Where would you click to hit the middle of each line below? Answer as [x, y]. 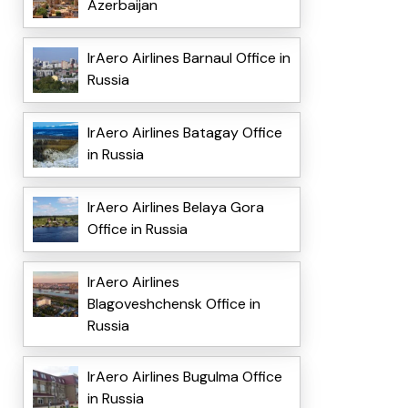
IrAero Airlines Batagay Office [184, 133]
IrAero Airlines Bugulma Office [184, 377]
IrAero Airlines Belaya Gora [175, 208]
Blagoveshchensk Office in [173, 304]
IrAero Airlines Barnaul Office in [189, 58]
